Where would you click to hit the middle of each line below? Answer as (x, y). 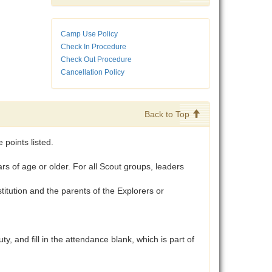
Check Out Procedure (96, 60)
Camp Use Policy (89, 34)
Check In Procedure (93, 47)
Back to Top (168, 114)
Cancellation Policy (92, 73)
